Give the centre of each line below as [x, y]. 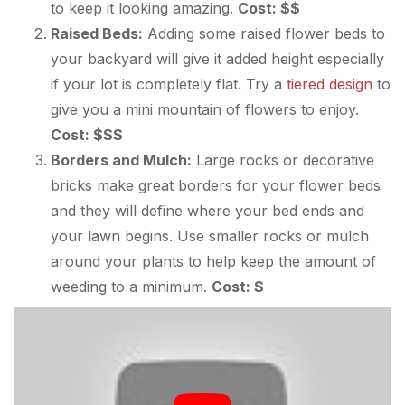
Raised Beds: [97, 33]
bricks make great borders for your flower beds [216, 185]
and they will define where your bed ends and [207, 210]
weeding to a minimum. [131, 286]
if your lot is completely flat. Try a [169, 84]
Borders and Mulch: [121, 160]
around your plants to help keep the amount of [213, 261]
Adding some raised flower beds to [264, 33]
